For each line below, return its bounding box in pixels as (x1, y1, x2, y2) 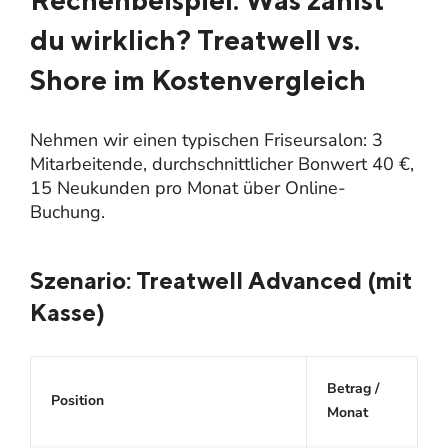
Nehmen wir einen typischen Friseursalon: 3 (30, 127, 383, 152)
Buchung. (30, 199, 105, 224)
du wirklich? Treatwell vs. (30, 22, 360, 56)
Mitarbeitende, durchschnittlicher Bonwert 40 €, (30, 151, 414, 176)
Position (51, 390, 104, 410)
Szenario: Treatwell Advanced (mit (30, 265, 413, 294)
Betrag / (327, 378, 379, 398)
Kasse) (30, 297, 105, 326)
